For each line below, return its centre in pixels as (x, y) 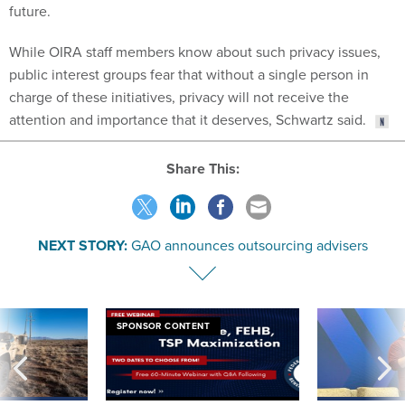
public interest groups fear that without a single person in (189, 75)
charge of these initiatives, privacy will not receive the (179, 97)
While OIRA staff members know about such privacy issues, (195, 52)
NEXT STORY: (82, 245)
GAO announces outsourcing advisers (249, 245)
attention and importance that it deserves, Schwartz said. (188, 120)
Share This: (207, 168)
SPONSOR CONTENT (163, 325)
